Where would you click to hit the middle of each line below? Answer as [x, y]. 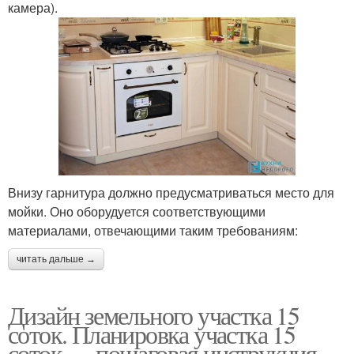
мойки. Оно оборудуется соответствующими [137, 212]
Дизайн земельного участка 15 [154, 315]
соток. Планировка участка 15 [152, 334]
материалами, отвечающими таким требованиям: [153, 231]
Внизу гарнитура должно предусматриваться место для [171, 193]
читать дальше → [56, 260]
